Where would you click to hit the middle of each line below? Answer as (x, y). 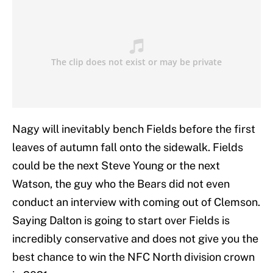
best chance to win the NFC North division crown (133, 257)
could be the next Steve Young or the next (116, 166)
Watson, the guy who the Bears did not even (121, 184)
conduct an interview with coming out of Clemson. (136, 202)
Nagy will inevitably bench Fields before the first (134, 129)
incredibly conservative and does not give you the (135, 239)
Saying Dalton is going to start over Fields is (121, 221)
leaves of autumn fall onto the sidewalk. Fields (128, 147)
